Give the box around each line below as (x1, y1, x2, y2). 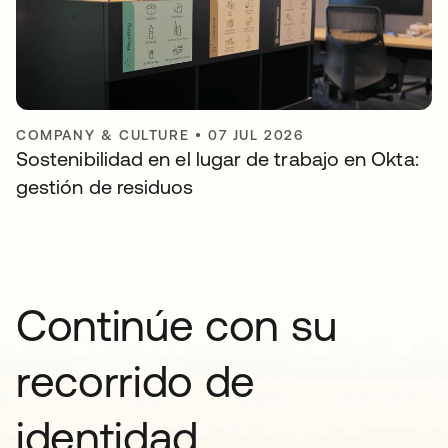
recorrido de (16, 356, 256, 407)
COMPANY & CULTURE (16, 127, 190, 144)
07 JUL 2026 (208, 127, 304, 144)
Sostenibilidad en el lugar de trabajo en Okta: (16, 147, 419, 171)
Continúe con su (16, 300, 337, 351)
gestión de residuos (16, 175, 194, 199)
